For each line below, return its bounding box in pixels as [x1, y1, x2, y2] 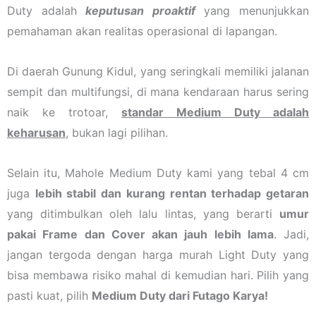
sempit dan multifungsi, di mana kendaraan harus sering [7, 84, 309, 99]
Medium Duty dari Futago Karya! [92, 288, 268, 303]
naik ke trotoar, [7, 104, 121, 119]
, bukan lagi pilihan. [66, 125, 168, 140]
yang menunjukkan [195, 3, 310, 18]
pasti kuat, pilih [7, 288, 92, 303]
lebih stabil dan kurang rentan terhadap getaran [35, 186, 310, 200]
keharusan [7, 125, 66, 140]
